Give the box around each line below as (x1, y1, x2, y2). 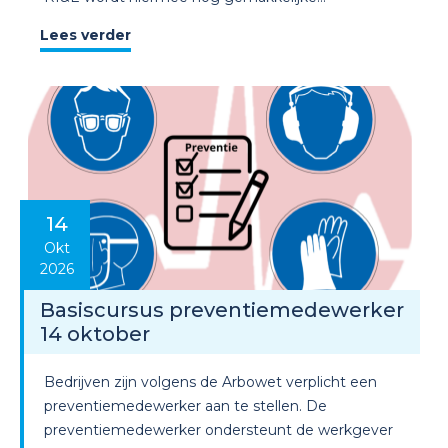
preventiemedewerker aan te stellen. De (44, 397, 327, 416)
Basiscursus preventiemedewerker (40, 298, 404, 323)
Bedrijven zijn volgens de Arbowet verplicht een (44, 373, 377, 392)
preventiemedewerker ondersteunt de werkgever (44, 421, 393, 440)
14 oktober (40, 322, 150, 347)
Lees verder (40, 25, 131, 44)
